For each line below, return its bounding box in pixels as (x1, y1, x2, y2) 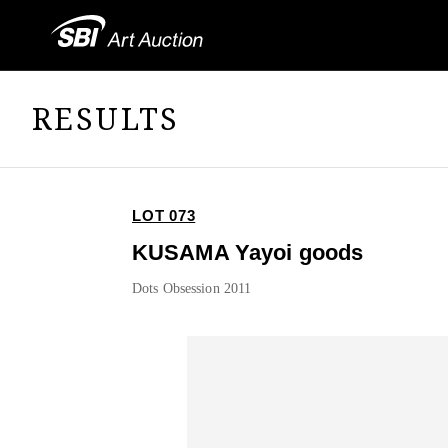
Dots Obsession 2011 (132, 281, 252, 297)
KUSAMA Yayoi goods (132, 240, 364, 266)
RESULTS (32, 97, 180, 139)
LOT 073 (132, 207, 196, 225)
